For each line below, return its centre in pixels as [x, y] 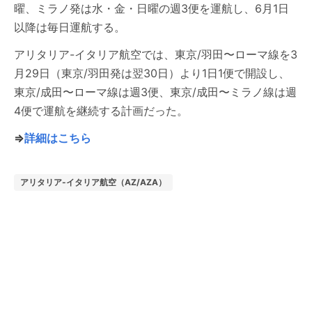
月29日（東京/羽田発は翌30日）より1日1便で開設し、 [152, 73]
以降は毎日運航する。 [70, 27]
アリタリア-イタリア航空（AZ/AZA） [93, 182]
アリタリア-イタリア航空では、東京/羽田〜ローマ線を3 [156, 54]
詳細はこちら [58, 138]
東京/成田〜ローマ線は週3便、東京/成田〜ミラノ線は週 [155, 92]
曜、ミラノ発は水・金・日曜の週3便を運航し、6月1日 [151, 8]
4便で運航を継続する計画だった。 [101, 111]
